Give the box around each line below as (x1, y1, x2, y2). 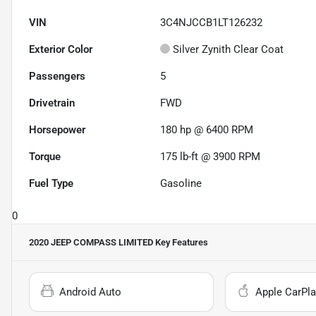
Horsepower (29, 123, 85, 136)
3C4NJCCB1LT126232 (160, 16, 263, 29)
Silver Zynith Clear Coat (173, 42, 284, 56)
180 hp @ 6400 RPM (160, 123, 254, 136)
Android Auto (59, 285, 121, 298)
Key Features (153, 236, 208, 248)
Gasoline (160, 176, 202, 190)
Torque (29, 150, 61, 163)
